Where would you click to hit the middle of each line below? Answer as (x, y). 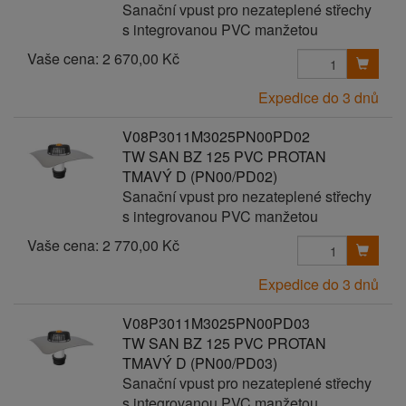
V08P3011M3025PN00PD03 (216, 323)
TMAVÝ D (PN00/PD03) (199, 363)
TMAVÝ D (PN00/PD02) (199, 176)
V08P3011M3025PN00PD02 (216, 136)
